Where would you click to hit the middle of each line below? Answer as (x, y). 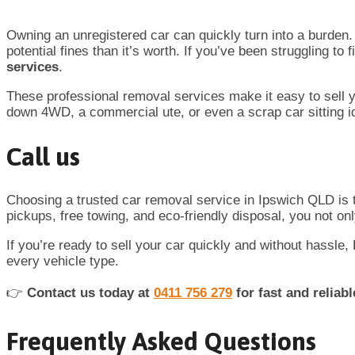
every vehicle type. (63, 261)
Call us (43, 157)
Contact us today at (90, 292)
